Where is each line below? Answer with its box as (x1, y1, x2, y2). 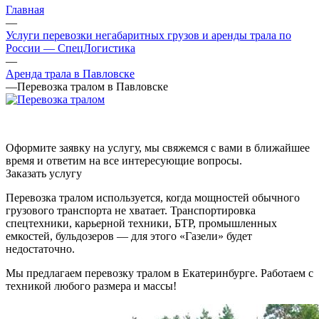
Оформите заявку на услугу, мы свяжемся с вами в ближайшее (6, 141, 310, 154)
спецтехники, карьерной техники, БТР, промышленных (6, 216, 277, 229)
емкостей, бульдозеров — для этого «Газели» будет (6, 229, 252, 242)
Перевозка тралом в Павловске (17, 80, 168, 93)
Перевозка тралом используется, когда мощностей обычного (6, 191, 300, 204)
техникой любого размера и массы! (6, 279, 177, 292)
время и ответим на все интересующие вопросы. (6, 154, 242, 167)
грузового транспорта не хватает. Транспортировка (6, 204, 256, 216)
